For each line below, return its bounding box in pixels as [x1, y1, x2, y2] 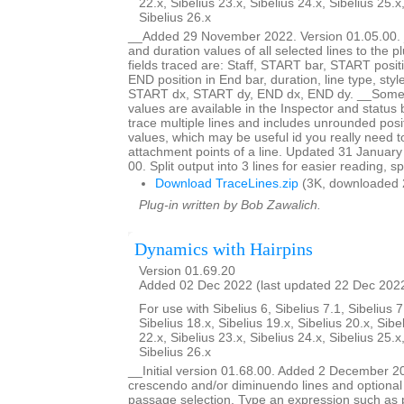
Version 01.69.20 [139, 263, 235, 278]
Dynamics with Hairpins [134, 238, 313, 259]
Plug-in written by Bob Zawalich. [139, 197, 321, 212]
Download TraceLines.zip [155, 176, 298, 190]
